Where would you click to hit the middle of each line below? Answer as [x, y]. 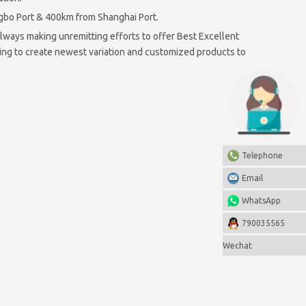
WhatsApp [261, 200]
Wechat [237, 245]
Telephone [262, 155]
